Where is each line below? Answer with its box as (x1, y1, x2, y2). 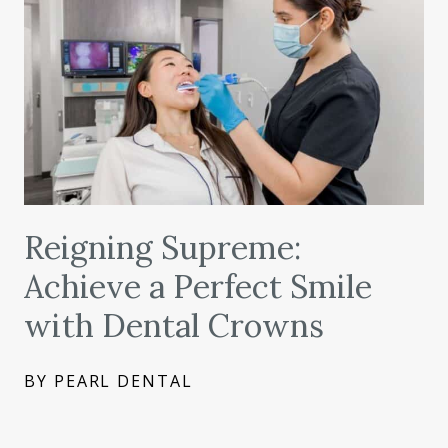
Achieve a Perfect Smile (24, 266, 372, 308)
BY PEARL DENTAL (24, 370, 193, 393)
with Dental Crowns (24, 305, 324, 347)
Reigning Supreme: (24, 227, 301, 269)
